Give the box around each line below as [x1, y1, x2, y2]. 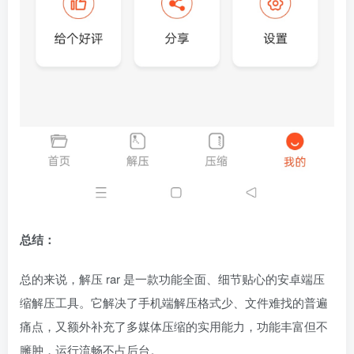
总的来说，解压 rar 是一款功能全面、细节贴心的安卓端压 [20, 269, 325, 287]
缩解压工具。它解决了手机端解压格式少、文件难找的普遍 [20, 293, 328, 311]
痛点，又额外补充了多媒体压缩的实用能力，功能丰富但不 [20, 317, 328, 334]
